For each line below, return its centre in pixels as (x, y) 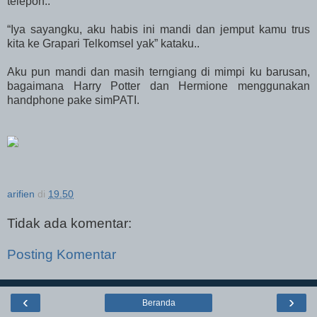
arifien (21, 194)
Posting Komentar (62, 254)
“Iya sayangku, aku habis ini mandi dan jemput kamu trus (158, 30)
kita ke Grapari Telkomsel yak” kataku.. (103, 44)
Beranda (158, 303)
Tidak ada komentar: (69, 224)
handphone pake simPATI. (73, 100)
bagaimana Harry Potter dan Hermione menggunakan (158, 86)
